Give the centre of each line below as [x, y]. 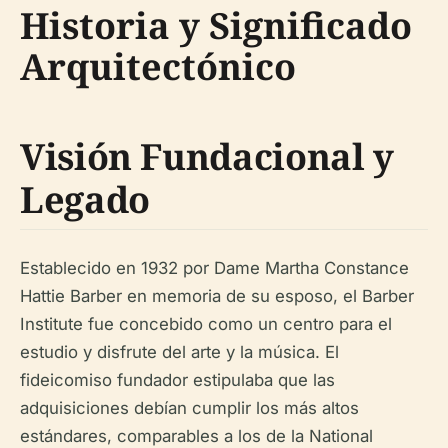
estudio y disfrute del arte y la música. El [179, 351]
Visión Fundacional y [207, 156]
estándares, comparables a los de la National [196, 435]
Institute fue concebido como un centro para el [206, 323]
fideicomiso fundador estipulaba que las [177, 379]
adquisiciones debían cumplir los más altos [189, 407]
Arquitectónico [158, 66]
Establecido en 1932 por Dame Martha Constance [214, 267]
